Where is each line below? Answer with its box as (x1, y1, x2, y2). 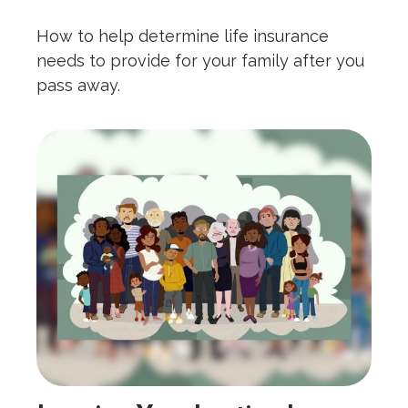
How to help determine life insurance (36, 26, 329, 46)
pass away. (36, 76, 120, 96)
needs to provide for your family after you (36, 51, 364, 71)
